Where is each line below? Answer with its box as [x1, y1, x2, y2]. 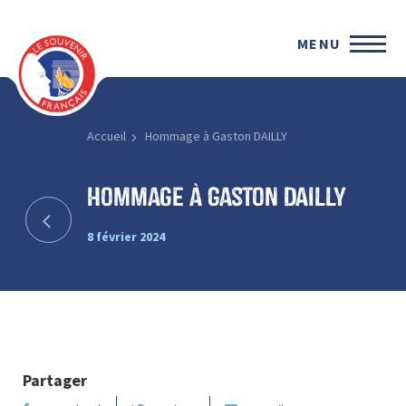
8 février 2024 [86, 227, 165, 245]
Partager [23, 369, 87, 391]
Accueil [86, 128, 126, 144]
